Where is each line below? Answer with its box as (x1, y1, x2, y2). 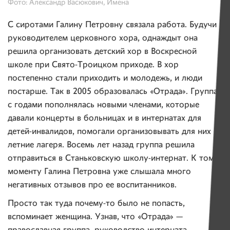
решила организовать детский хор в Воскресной (8, 47, 197, 56)
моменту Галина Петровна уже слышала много (8, 167, 191, 177)
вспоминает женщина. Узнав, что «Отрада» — (8, 213, 183, 222)
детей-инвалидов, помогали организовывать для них (8, 127, 211, 137)
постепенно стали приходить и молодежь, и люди (8, 74, 202, 83)
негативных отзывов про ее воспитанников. (8, 181, 177, 190)
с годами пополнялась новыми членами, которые (8, 101, 199, 110)
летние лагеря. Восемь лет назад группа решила (8, 141, 195, 150)
